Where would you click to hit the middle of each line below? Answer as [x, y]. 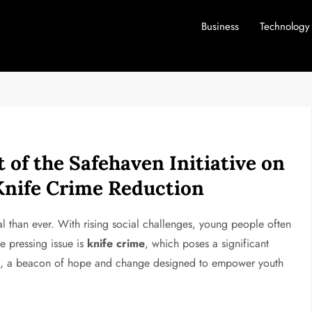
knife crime [116, 243]
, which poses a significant [207, 243]
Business [220, 26]
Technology [284, 26]
